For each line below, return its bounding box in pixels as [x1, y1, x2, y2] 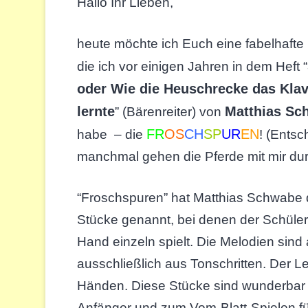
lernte [77, 104, 115, 120]
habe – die [77, 127, 147, 142]
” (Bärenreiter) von [115, 104, 225, 120]
